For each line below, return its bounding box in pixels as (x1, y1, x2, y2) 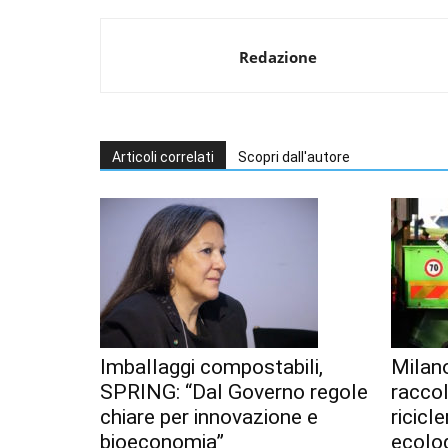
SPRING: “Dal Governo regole (100, 380, 368, 405)
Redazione (239, 47, 317, 68)
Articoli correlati (112, 149, 214, 166)
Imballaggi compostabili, (100, 355, 323, 380)
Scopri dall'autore (238, 149, 350, 166)
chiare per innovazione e (100, 405, 318, 430)
